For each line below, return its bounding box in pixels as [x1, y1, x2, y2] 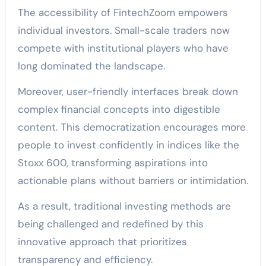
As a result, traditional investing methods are [17, 199, 231, 213]
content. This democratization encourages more [17, 120, 246, 134]
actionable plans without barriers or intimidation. [17, 173, 248, 187]
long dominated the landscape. [17, 59, 165, 72]
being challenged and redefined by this [17, 217, 204, 230]
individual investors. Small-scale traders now [17, 23, 230, 37]
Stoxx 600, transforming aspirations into [17, 156, 208, 169]
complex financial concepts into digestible [17, 102, 220, 116]
